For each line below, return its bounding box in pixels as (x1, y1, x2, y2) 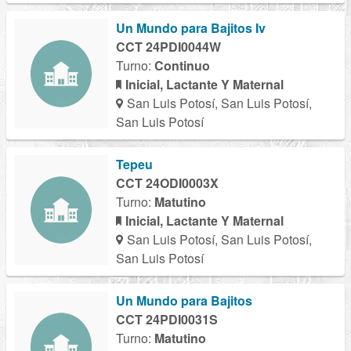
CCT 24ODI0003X (116, 174, 219, 193)
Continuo (154, 56, 210, 75)
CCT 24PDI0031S (116, 310, 218, 329)
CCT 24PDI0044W (116, 38, 221, 56)
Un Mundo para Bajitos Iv (116, 19, 266, 38)
